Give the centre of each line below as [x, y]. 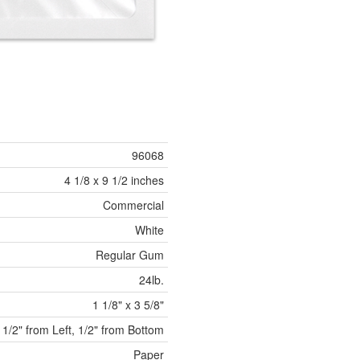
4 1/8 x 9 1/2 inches [114, 180]
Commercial [133, 205]
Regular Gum [130, 255]
